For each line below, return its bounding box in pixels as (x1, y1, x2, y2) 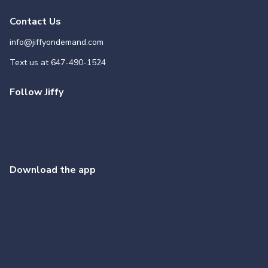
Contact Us (10, 15, 61, 28)
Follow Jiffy (10, 86, 63, 99)
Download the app (10, 163, 96, 176)
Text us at (10, 57, 48, 68)
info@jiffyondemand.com (10, 36, 103, 48)
